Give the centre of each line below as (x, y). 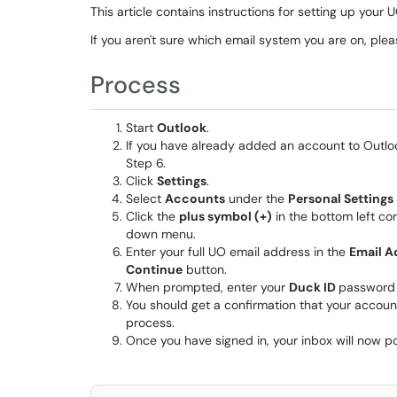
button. (205, 269)
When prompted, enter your (207, 287)
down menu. (163, 234)
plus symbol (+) (226, 216)
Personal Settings (341, 198)
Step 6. (146, 163)
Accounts (195, 198)
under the (257, 198)
